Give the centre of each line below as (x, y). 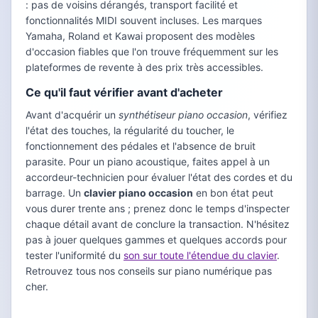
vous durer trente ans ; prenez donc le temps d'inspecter (158, 209)
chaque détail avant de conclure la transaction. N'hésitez (158, 224)
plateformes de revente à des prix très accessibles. (144, 67)
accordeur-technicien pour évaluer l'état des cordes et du (159, 177)
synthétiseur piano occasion (183, 115)
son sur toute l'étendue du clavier (200, 256)
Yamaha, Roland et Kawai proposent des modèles (140, 36)
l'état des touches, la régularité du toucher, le (130, 131)
